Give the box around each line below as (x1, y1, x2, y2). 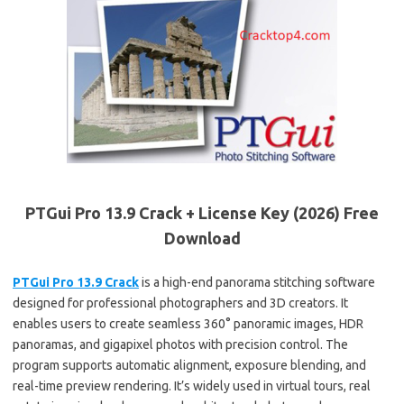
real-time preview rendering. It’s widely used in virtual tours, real (13, 378, 371, 393)
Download (163, 228, 241, 247)
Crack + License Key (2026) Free (135, 203, 379, 222)
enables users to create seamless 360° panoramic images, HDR (13, 316, 363, 331)
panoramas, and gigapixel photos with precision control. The (13, 336, 348, 352)
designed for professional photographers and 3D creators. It (13, 295, 348, 310)
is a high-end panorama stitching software (139, 274, 375, 289)
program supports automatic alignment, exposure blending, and (13, 357, 366, 372)
